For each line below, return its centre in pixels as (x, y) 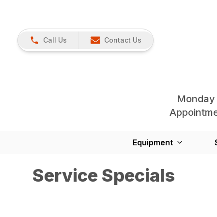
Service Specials (104, 175)
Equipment (153, 142)
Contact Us (123, 40)
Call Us (55, 40)
